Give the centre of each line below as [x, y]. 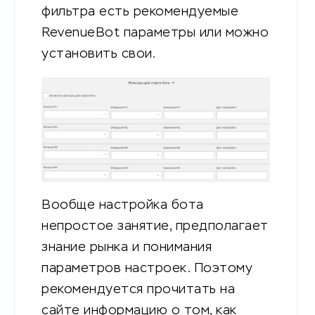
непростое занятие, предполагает [155, 227]
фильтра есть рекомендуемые [140, 12]
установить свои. [98, 54]
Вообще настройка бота [123, 206]
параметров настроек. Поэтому [147, 269]
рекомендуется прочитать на [138, 290]
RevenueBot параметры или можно [155, 33]
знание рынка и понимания [127, 248]
